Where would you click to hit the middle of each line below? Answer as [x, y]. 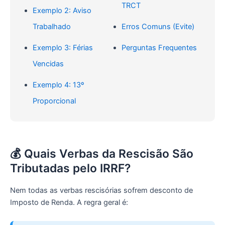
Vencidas [48, 64]
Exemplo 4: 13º [59, 85]
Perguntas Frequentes [159, 48]
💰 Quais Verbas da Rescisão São [102, 154]
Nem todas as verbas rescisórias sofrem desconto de [101, 191]
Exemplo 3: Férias [63, 48]
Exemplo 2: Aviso [62, 11]
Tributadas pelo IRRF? [70, 168]
